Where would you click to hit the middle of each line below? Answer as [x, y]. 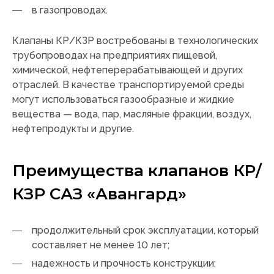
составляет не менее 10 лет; [101, 245]
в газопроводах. [70, 10]
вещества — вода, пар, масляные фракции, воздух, [132, 114]
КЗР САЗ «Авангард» [99, 194]
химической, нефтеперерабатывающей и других [128, 70]
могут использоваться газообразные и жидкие [123, 100]
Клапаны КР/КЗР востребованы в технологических [135, 41]
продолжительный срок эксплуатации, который [145, 231]
